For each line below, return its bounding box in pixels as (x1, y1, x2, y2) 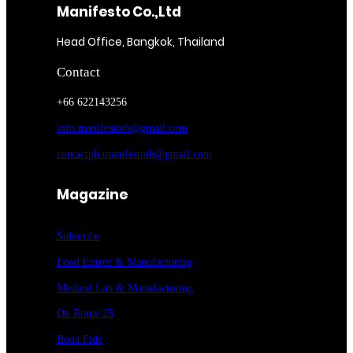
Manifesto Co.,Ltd (57, 2, 181, 21)
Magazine (57, 184, 128, 204)
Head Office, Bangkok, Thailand (57, 34, 225, 50)
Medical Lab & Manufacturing (57, 281, 193, 294)
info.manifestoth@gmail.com (57, 122, 188, 135)
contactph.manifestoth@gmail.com (57, 147, 212, 160)
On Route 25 (57, 307, 113, 320)
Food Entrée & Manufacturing (57, 255, 192, 268)
